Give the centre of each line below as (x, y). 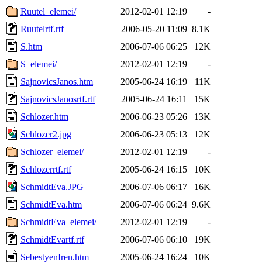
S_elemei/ (39, 64)
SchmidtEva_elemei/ (58, 222)
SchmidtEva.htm (51, 204)
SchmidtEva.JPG (52, 187)
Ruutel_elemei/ (48, 11)
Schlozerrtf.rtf (46, 169)
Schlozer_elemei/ (52, 151)
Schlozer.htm (44, 116)
